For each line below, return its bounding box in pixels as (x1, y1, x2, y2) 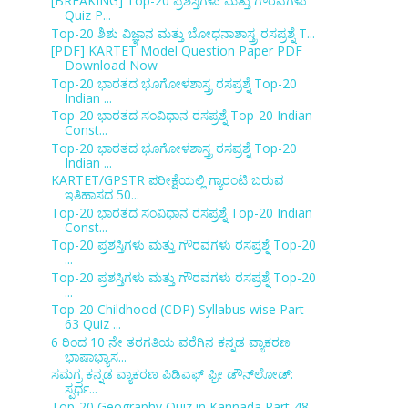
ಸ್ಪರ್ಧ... (64, 380, 97, 397)
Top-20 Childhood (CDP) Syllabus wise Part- (50, 301, 309, 318)
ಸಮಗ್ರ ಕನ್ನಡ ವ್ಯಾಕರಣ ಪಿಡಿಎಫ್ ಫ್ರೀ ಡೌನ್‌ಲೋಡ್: (50, 365, 293, 382)
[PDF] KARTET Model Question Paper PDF (50, 42, 302, 59)
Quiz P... (64, 6, 111, 24)
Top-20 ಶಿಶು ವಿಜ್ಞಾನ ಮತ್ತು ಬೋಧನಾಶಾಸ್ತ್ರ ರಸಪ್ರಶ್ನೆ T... (50, 24, 315, 42)
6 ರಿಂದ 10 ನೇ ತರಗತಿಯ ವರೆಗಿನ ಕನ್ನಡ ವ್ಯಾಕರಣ (50, 332, 291, 351)
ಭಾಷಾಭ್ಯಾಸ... (64, 347, 127, 365)
